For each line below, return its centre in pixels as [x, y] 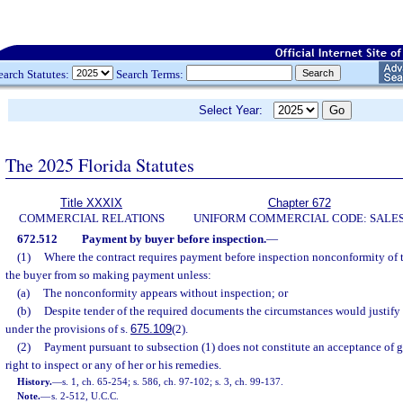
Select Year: [236, 110]
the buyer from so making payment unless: [108, 275]
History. [35, 381]
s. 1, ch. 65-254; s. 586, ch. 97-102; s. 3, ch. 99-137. [173, 381]
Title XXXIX [91, 203]
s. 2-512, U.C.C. [85, 396]
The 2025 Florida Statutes [100, 165]
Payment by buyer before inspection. [174, 239]
